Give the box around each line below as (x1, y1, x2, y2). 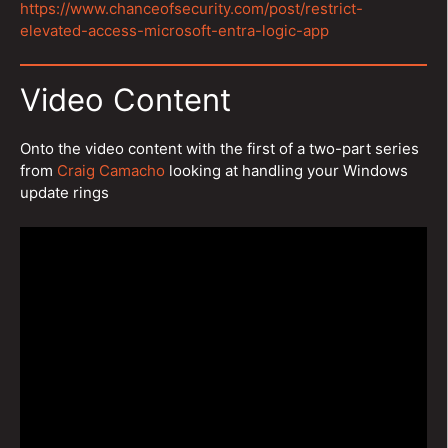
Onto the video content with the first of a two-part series (20, 139, 419, 158)
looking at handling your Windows (165, 161, 408, 180)
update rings (20, 183, 109, 202)
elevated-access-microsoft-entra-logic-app (20, 20, 329, 40)
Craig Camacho (57, 161, 165, 180)
